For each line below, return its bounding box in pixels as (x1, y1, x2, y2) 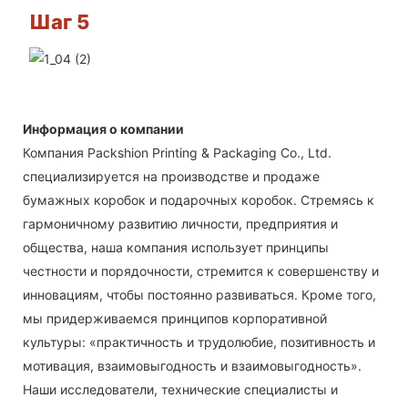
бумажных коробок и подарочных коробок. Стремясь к (23, 192, 374, 209)
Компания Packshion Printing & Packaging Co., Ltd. (23, 145, 331, 161)
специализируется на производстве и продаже (23, 168, 320, 185)
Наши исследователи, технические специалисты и (23, 382, 338, 398)
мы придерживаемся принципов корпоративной (23, 311, 327, 327)
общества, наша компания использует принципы (23, 240, 329, 256)
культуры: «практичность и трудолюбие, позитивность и (23, 334, 375, 351)
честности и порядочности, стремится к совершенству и (23, 263, 379, 280)
